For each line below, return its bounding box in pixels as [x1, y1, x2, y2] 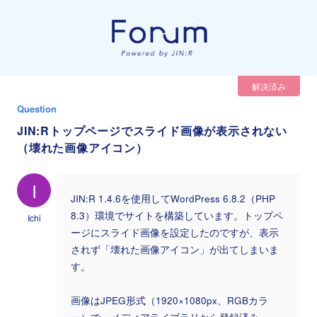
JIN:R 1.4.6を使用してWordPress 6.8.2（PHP [71, 191, 275, 205]
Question [17, 101, 57, 115]
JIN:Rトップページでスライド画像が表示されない [17, 122, 287, 139]
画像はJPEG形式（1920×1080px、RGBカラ [71, 293, 268, 307]
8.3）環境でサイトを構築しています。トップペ [71, 208, 283, 222]
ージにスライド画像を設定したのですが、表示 [71, 225, 279, 239]
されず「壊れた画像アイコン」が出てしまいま [71, 242, 279, 256]
